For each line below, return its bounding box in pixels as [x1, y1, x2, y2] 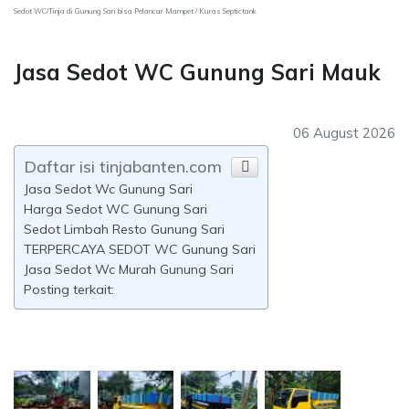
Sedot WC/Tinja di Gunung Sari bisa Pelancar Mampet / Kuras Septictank [14, 6, 257, 16]
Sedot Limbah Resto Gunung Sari [24, 221, 225, 237]
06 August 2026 [293, 124, 395, 142]
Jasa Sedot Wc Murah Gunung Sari [24, 261, 234, 278]
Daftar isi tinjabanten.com [24, 156, 222, 177]
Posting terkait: [24, 281, 114, 298]
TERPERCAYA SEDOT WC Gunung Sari [24, 241, 256, 257]
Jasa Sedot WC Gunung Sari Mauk [14, 58, 381, 86]
